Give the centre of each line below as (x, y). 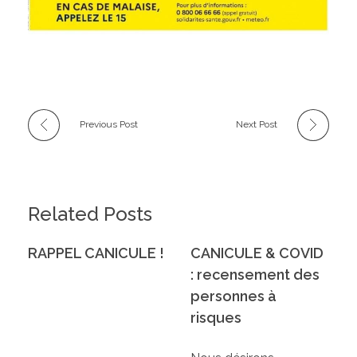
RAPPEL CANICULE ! (96, 253)
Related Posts (90, 214)
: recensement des (255, 275)
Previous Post (109, 125)
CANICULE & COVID (257, 253)
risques (216, 318)
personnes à (233, 296)
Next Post (257, 125)
